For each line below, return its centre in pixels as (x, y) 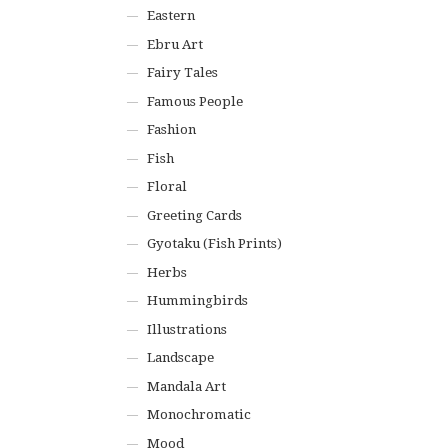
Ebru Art (175, 44)
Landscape (181, 357)
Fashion (172, 129)
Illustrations (187, 329)
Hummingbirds (198, 300)
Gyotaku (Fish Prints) (215, 243)
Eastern (171, 15)
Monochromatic (199, 414)
